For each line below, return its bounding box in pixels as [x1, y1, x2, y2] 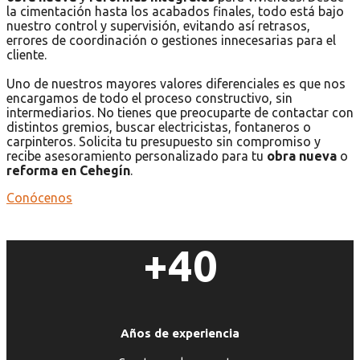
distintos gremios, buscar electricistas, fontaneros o [6, 119, 311, 134]
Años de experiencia [121, 326, 239, 341]
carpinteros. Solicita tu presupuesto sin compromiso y [6, 133, 321, 149]
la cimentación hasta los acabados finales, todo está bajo [6, 3, 344, 18]
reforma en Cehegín [6, 162, 130, 178]
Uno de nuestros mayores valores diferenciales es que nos [6, 76, 346, 91]
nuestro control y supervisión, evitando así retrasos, [6, 18, 310, 33]
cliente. [6, 47, 47, 62]
